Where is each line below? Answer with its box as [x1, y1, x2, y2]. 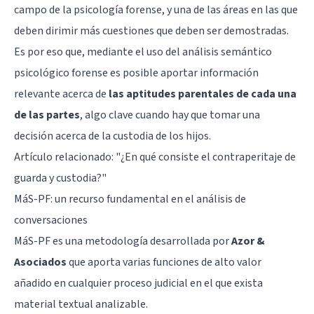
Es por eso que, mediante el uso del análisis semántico [14, 43, 272, 60]
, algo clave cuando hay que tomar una [80, 107, 260, 123]
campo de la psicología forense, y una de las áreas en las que [14, 1, 298, 18]
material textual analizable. [14, 296, 148, 312]
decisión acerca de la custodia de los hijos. [14, 128, 211, 144]
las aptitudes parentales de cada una [109, 86, 296, 102]
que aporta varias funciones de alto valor [67, 254, 261, 270]
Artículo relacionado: [14, 149, 116, 165]
